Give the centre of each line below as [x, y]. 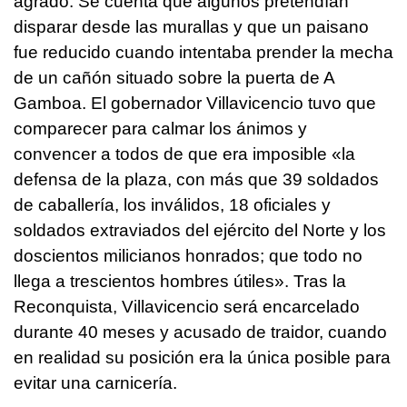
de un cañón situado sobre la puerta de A [174, 77]
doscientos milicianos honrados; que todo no [188, 255]
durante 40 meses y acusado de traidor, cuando [200, 332]
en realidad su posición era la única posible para [202, 357]
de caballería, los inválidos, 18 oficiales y [172, 204]
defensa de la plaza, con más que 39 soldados [196, 179]
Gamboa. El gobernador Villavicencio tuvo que [195, 103]
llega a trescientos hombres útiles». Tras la [180, 281]
